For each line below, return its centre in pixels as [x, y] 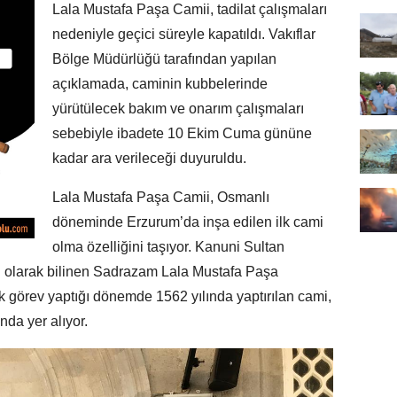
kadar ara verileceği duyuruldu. [149, 159]
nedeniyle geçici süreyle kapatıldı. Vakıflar [184, 35]
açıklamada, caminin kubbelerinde [160, 84]
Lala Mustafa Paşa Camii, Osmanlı [161, 198]
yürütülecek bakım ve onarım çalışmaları [178, 109]
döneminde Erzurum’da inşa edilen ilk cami [188, 222]
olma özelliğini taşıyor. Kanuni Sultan [168, 247]
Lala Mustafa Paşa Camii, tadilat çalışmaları [190, 10]
